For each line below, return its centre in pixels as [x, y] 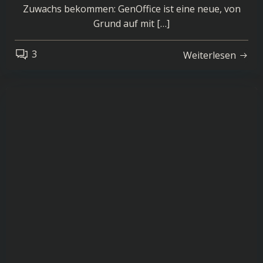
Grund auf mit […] [131, 23]
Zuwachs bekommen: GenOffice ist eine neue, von [131, 9]
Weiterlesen [210, 55]
